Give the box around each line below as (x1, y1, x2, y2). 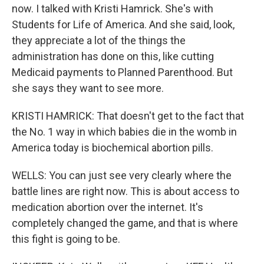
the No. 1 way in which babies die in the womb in (12, 126, 237, 138)
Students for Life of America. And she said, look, (12, 18, 235, 31)
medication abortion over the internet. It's (12, 201, 203, 213)
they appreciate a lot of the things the (12, 34, 186, 47)
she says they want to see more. (12, 82, 164, 94)
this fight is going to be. (12, 233, 120, 245)
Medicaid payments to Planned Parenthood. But (12, 66, 233, 78)
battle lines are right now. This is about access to (12, 185, 239, 197)
